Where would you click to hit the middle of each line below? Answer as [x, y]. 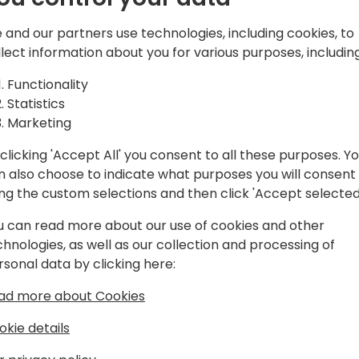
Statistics [36, 104]
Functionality [48, 85]
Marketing [39, 123]
